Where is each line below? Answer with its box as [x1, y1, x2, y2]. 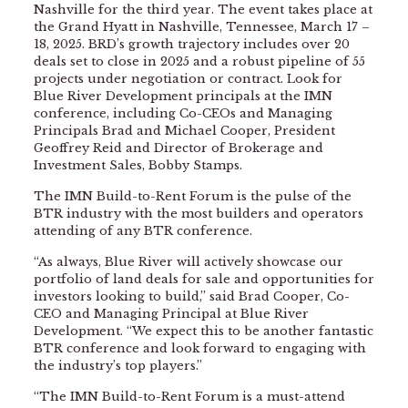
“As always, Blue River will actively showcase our [33, 254, 343, 270]
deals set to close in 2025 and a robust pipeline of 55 [33, 54, 365, 70]
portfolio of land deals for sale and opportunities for [33, 271, 374, 288]
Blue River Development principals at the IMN [33, 88, 332, 105]
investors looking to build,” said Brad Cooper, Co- [33, 289, 350, 305]
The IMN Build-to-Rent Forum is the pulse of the [33, 189, 352, 205]
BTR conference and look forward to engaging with [33, 341, 366, 357]
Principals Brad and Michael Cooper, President [33, 123, 335, 139]
